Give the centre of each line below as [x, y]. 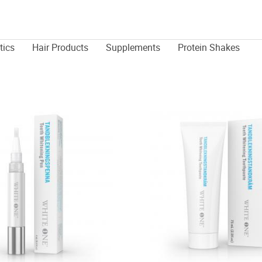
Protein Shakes [209, 47]
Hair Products [60, 47]
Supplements [133, 47]
